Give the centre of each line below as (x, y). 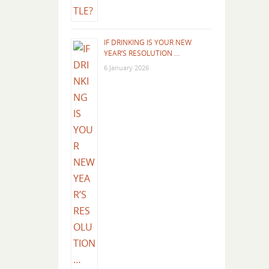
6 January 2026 (126, 67)
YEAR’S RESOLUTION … (141, 53)
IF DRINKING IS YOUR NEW (147, 42)
